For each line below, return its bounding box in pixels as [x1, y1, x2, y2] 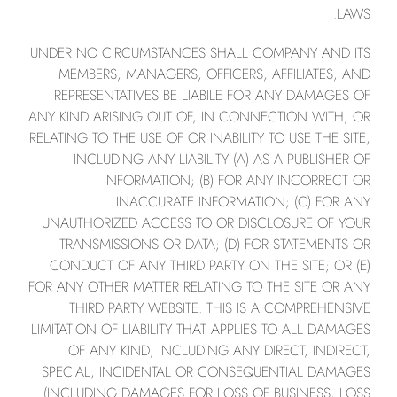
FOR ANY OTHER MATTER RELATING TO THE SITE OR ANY [28, 276, 370, 297]
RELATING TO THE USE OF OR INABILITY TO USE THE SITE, [29, 128, 370, 148]
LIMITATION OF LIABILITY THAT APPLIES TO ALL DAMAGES [31, 319, 370, 339]
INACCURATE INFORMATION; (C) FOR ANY [116, 191, 370, 212]
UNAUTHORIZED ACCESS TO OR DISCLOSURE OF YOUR [42, 213, 370, 233]
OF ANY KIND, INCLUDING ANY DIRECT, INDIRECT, [68, 340, 370, 361]
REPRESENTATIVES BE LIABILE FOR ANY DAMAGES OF [54, 85, 370, 105]
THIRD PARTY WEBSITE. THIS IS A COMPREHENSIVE [69, 298, 370, 318]
